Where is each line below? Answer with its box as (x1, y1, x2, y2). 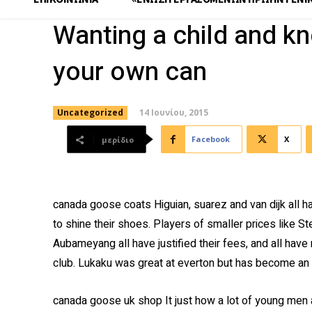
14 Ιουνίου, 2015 (139, 106, 208, 118)
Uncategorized (57, 107, 123, 118)
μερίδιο (102, 134, 134, 145)
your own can (53, 53, 207, 91)
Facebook (192, 134, 230, 144)
